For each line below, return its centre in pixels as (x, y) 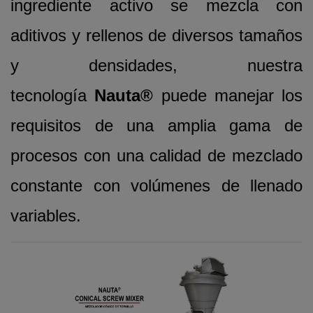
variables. (46, 215)
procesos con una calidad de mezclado (156, 155)
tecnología (53, 95)
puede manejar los (232, 95)
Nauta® (128, 95)
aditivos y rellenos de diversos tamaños (156, 35)
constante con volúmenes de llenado (156, 185)
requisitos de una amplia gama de (156, 125)
